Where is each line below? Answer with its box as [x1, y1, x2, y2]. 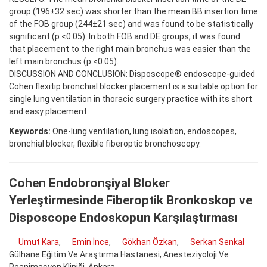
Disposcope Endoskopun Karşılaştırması [9, 210, 237, 225]
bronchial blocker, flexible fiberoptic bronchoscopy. [9, 138, 201, 148]
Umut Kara [18, 237, 59, 247]
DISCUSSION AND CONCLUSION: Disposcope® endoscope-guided [9, 69, 255, 79]
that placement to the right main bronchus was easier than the [9, 44, 251, 54]
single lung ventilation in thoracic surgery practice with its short [9, 94, 252, 104]
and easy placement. [9, 106, 89, 116]
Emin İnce [72, 237, 109, 247]
